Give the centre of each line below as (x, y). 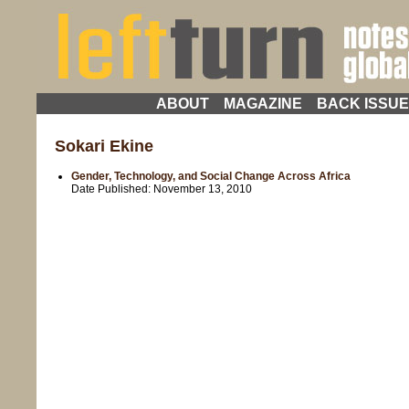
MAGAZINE (262, 104)
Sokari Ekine (104, 146)
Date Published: (112, 189)
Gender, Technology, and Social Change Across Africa (211, 176)
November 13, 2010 (203, 189)
